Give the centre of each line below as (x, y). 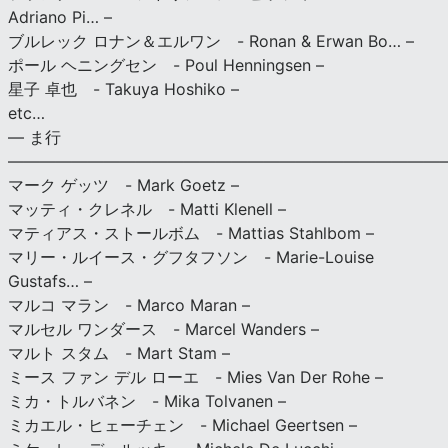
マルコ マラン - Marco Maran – (129, 304)
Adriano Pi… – (60, 16)
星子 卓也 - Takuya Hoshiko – (123, 88)
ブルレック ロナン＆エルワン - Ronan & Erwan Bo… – (211, 40)
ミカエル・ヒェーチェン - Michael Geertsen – (182, 424)
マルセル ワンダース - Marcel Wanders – (163, 328)
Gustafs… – (50, 280)
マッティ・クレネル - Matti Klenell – (147, 208)
